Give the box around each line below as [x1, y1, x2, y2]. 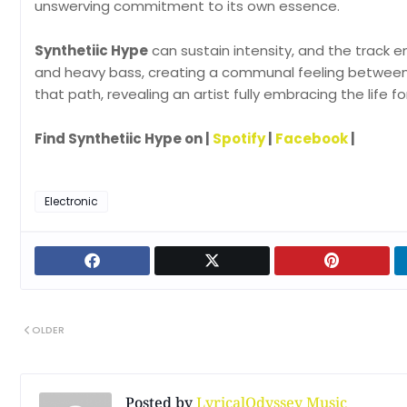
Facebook [275, 129, 348, 148]
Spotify [213, 129, 265, 148]
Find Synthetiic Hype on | [35, 129, 213, 148]
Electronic [45, 194, 98, 209]
